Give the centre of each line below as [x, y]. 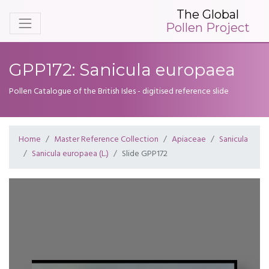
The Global [208, 14]
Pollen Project [208, 27]
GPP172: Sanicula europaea [122, 70]
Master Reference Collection [106, 140]
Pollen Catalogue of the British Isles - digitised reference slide [119, 92]
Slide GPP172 [145, 154]
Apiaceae [189, 140]
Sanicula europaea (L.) [70, 154]
